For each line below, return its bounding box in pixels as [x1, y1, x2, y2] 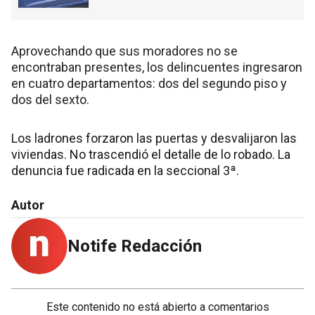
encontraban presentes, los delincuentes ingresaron [11, 60, 302, 75]
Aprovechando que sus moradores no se [11, 44, 238, 59]
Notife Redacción [67, 236, 202, 257]
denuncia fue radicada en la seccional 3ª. [11, 163, 239, 179]
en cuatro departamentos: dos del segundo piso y [11, 76, 287, 91]
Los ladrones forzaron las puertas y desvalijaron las [11, 131, 297, 146]
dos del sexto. [11, 92, 89, 108]
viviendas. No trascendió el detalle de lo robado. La [11, 147, 290, 162]
